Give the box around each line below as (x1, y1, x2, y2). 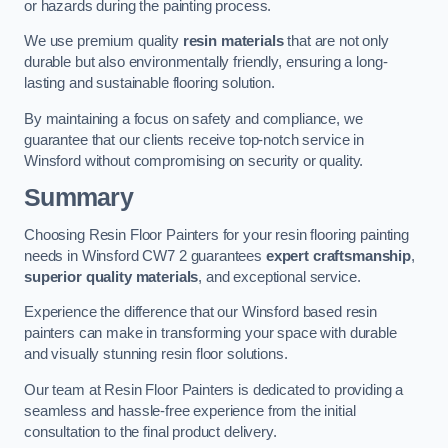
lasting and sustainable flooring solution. (24, 75, 275, 92)
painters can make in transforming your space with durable (24, 325, 397, 342)
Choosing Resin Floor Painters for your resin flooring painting (24, 226, 409, 243)
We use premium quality (24, 33, 183, 50)
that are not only (283, 33, 389, 50)
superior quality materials (24, 268, 199, 285)
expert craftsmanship (265, 247, 412, 264)
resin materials (182, 33, 284, 50)
